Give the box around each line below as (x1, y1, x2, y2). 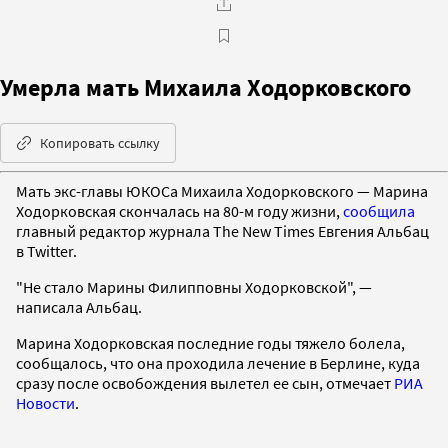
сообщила (343, 200, 415, 221)
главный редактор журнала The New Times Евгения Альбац (16, 220, 429, 241)
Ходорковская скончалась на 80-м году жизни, (16, 200, 343, 221)
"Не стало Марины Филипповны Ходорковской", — (16, 276, 372, 297)
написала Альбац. (16, 296, 142, 317)
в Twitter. (16, 240, 77, 261)
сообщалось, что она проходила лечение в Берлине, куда (16, 352, 420, 373)
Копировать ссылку (40, 133, 160, 152)
